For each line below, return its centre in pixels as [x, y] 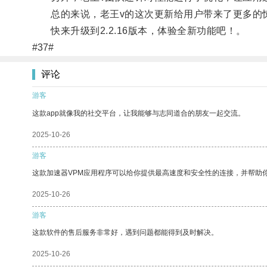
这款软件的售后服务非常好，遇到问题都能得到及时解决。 [125, 232]
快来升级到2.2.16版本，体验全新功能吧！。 [139, 30]
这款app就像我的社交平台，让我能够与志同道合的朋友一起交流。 [139, 113]
